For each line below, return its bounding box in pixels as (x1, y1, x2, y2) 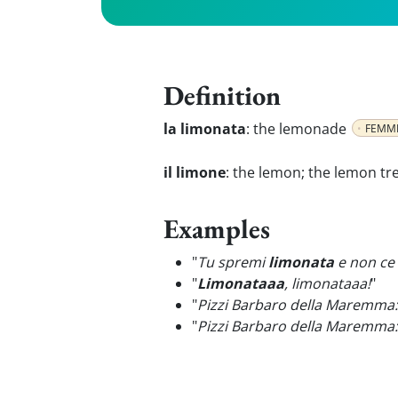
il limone (163, 163, 226, 182)
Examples (163, 211, 270, 246)
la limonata (163, 119, 246, 139)
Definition (163, 77, 281, 113)
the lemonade (253, 119, 346, 139)
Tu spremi (197, 252, 268, 272)
